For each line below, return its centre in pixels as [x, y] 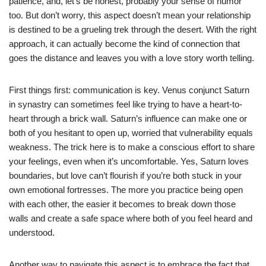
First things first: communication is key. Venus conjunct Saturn [129, 90]
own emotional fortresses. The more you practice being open [126, 189]
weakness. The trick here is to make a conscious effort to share [132, 147]
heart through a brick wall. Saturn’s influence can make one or [128, 118]
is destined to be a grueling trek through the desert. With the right [133, 29]
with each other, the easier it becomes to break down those [122, 204]
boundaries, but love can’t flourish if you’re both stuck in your [125, 175]
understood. [32, 232]
